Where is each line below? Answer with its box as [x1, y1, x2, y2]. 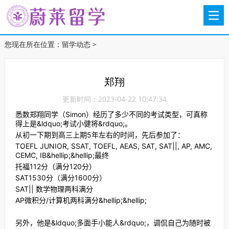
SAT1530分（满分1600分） [15, 173, 106, 182]
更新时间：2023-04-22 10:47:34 [62, 94, 167, 104]
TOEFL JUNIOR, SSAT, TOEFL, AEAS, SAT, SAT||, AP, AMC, [15, 142, 212, 150]
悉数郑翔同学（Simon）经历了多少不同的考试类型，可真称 [15, 110, 208, 119]
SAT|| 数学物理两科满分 [15, 185, 93, 193]
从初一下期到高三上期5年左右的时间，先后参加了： [15, 130, 185, 139]
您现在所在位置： [4, 39, 62, 49]
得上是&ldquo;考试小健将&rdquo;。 [15, 119, 132, 128]
